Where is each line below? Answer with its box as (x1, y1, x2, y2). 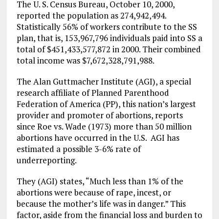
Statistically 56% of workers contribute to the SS (16, 21, 197, 32)
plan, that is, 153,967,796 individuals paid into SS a (16, 32, 202, 44)
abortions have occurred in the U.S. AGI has (16, 132, 179, 143)
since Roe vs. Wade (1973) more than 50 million (16, 121, 192, 132)
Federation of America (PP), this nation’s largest (16, 98, 196, 109)
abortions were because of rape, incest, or (16, 187, 171, 198)
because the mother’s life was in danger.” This (16, 198, 186, 209)
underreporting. (16, 154, 77, 166)
